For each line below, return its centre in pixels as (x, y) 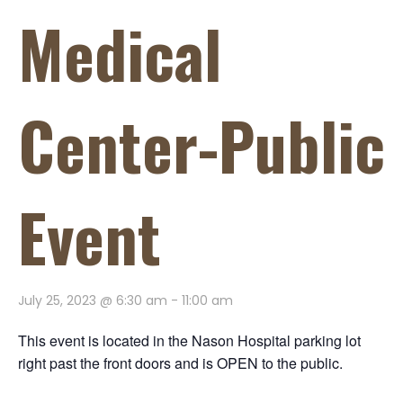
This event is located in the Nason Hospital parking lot (189, 340)
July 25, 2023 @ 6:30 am (93, 300)
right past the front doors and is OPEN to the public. (180, 363)
